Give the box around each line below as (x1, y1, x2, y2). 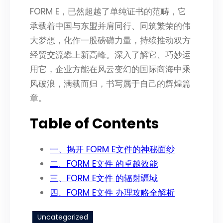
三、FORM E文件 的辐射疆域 (50, 172, 158, 185)
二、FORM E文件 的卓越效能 (50, 158, 158, 170)
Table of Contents (30, 114, 159, 134)
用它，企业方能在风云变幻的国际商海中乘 (30, 63, 191, 76)
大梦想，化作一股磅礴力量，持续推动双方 (30, 34, 191, 47)
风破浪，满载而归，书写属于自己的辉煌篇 (30, 78, 191, 90)
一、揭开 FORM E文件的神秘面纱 (50, 143, 175, 156)
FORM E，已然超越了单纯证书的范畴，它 (30, 5, 186, 18)
